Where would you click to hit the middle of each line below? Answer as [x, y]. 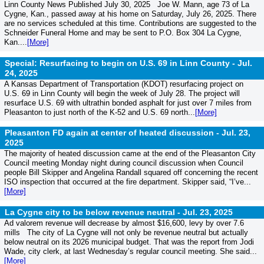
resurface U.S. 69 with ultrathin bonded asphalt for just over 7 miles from [128, 103]
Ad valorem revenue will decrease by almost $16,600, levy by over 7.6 [124, 223]
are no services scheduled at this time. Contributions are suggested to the [130, 24]
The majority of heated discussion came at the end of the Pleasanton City [130, 154]
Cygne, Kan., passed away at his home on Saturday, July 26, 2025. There [130, 14]
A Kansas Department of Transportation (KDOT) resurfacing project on [123, 84]
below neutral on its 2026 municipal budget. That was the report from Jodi [129, 242]
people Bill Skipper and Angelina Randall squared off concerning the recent [131, 173]
